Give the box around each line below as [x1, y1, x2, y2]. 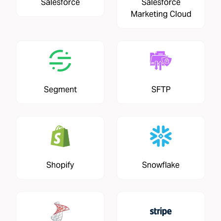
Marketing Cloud [130, 9, 191, 20]
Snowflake [142, 160, 180, 171]
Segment [43, 84, 77, 95]
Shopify [46, 160, 74, 171]
